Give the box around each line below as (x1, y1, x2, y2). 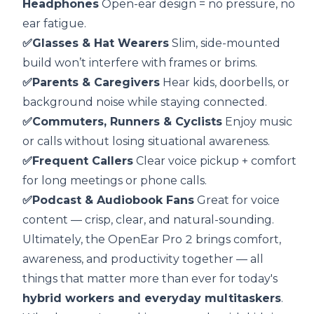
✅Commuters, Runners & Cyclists (22, 115, 222, 129)
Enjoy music (222, 115, 292, 129)
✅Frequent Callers (22, 154, 133, 168)
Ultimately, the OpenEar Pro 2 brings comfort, (22, 233, 281, 247)
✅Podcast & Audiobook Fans (22, 193, 194, 207)
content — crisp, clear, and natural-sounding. (22, 213, 274, 227)
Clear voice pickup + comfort (133, 154, 296, 168)
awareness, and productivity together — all (22, 252, 264, 266)
